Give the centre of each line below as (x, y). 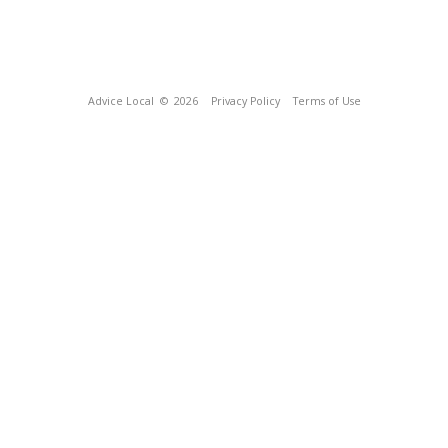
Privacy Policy (245, 101)
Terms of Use (326, 101)
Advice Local (120, 101)
